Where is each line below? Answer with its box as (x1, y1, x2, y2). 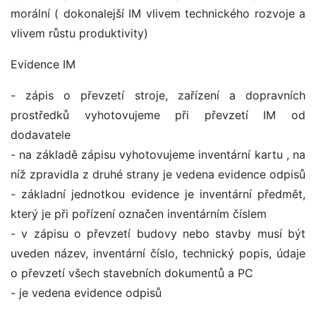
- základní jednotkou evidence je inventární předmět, (11, 187, 305, 202)
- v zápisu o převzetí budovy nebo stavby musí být (11, 226, 305, 241)
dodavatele (11, 128, 71, 142)
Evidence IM (11, 57, 75, 72)
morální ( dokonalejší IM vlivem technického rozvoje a (11, 6, 305, 21)
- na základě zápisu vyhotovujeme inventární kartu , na (11, 147, 305, 162)
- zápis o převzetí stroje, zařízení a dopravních (11, 88, 305, 103)
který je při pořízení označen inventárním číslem (11, 207, 267, 221)
